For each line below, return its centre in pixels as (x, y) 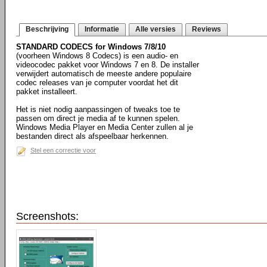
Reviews (207, 29)
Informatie (102, 29)
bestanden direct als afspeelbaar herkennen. (92, 136)
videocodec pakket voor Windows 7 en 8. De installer (108, 65)
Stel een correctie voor (63, 150)
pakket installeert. (47, 91)
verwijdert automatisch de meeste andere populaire (104, 74)
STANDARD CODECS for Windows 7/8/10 (91, 47)
